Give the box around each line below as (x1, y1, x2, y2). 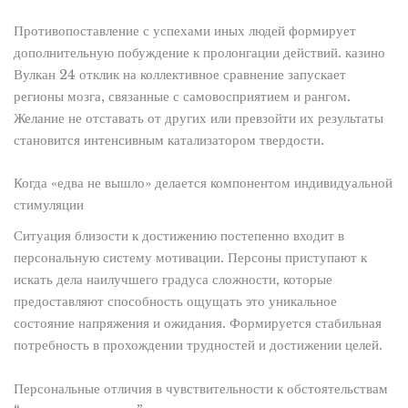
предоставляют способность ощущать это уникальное (13, 293, 337, 311)
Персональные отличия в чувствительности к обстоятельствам (13, 380, 388, 397)
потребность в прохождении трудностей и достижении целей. (13, 337, 382, 354)
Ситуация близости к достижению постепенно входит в (13, 228, 344, 245)
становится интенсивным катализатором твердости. (13, 131, 324, 148)
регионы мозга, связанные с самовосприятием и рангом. (13, 87, 351, 105)
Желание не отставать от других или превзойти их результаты (13, 109, 383, 127)
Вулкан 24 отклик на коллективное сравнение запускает (13, 66, 346, 83)
